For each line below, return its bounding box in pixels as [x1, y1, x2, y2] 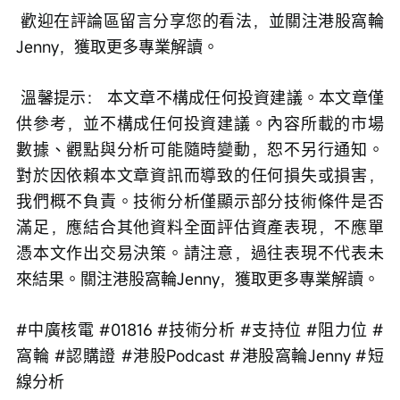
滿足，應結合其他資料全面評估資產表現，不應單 [16, 216, 384, 238]
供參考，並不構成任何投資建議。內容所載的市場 [16, 112, 384, 135]
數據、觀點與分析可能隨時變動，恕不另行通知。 [16, 138, 384, 161]
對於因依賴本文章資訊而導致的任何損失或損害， [16, 164, 384, 187]
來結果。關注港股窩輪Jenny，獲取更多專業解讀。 [16, 268, 379, 290]
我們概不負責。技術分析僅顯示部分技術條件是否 [16, 190, 384, 212]
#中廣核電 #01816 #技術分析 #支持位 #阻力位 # [16, 319, 384, 341]
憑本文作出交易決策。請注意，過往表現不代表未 [16, 242, 384, 264]
